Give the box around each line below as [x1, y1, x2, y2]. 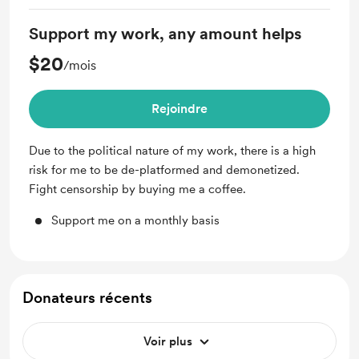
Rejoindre [151, 101, 208, 116]
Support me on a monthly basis [51, 213, 220, 228]
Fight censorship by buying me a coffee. [29, 182, 246, 196]
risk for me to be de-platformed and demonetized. [29, 163, 300, 177]
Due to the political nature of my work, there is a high [29, 143, 316, 158]
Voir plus [143, 334, 192, 349]
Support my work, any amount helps [29, 24, 301, 43]
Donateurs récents [22, 288, 152, 307]
